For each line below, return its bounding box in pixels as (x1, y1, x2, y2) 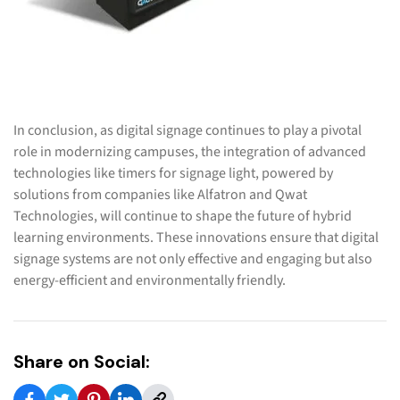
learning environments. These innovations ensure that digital (13, 227, 379, 247)
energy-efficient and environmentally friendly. (13, 270, 286, 290)
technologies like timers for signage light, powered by (13, 162, 333, 183)
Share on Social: (13, 349, 150, 373)
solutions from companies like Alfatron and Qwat (13, 184, 307, 204)
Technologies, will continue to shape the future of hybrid (13, 205, 352, 226)
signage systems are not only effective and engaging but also (13, 248, 372, 269)
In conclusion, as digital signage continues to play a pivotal (13, 120, 362, 140)
